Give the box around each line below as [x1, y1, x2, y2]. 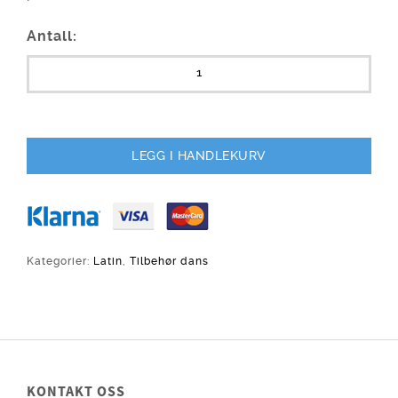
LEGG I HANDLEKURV [131, 148, 267, 163]
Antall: [27, 28, 77, 45]
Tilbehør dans [130, 255, 209, 268]
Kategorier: [27, 255, 93, 268]
